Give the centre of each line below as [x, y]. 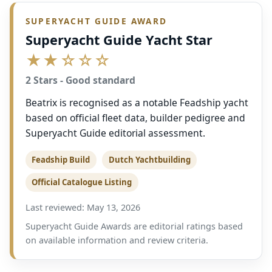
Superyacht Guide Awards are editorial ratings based [134, 226]
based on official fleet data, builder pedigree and [135, 118]
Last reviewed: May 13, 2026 [83, 208]
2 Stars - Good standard [80, 80]
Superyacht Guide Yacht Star [119, 40]
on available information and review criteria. [117, 240]
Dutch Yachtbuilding [149, 160]
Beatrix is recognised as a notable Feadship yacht [137, 103]
